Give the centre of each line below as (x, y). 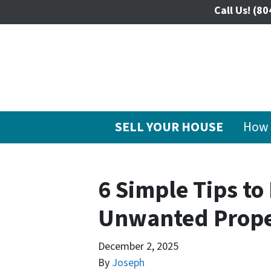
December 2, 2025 (138, 247)
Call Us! (232, 11)
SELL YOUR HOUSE (169, 127)
